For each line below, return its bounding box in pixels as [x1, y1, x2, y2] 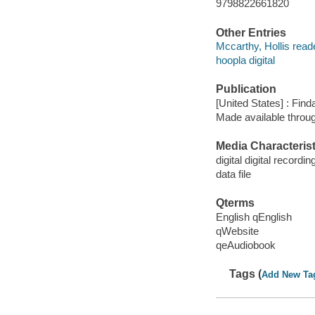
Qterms [215, 197, 255, 210]
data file [215, 167, 251, 180]
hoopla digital [215, 54, 275, 67]
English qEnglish [215, 210, 292, 223]
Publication [215, 83, 276, 96]
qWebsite [215, 224, 259, 237]
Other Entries [215, 26, 286, 39]
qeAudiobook [215, 238, 276, 251]
